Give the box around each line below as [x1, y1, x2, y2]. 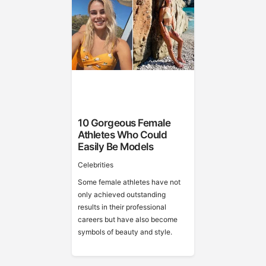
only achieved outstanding [78, 190, 166, 199]
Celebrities [78, 160, 114, 169]
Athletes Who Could [78, 129, 167, 141]
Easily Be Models [78, 141, 154, 153]
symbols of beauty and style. [78, 227, 173, 236]
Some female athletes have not [78, 178, 181, 186]
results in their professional [78, 202, 167, 211]
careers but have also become [78, 215, 178, 224]
